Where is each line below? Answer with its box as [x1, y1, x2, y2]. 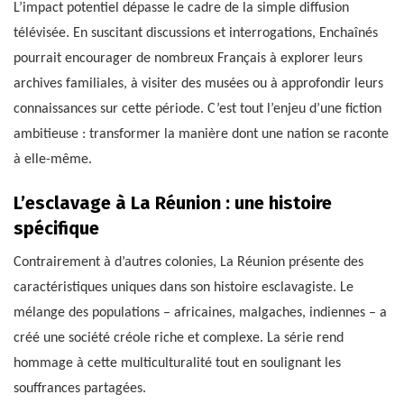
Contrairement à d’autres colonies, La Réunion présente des [14, 255, 363, 271]
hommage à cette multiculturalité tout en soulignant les [14, 356, 341, 372]
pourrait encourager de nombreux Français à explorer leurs [14, 51, 363, 67]
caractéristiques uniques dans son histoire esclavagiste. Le [14, 280, 353, 296]
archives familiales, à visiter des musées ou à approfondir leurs [14, 77, 383, 92]
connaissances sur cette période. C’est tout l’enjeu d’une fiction [14, 102, 381, 117]
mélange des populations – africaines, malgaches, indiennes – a [14, 306, 387, 321]
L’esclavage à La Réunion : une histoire [14, 192, 332, 215]
